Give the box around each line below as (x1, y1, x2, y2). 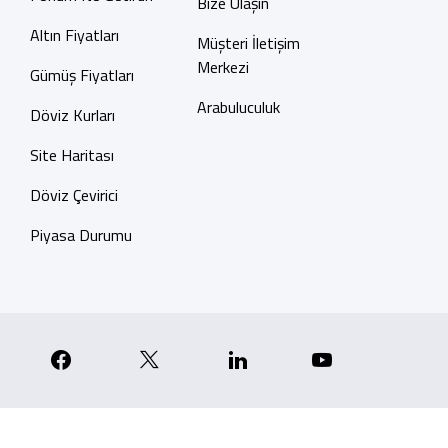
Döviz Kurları (29, 103, 115, 127)
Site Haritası (29, 143, 114, 167)
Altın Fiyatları (29, 23, 119, 47)
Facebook (72, 346, 166, 371)
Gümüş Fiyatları (29, 63, 134, 87)
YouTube (333, 346, 421, 371)
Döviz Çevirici (29, 183, 118, 207)
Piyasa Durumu (29, 223, 132, 247)
